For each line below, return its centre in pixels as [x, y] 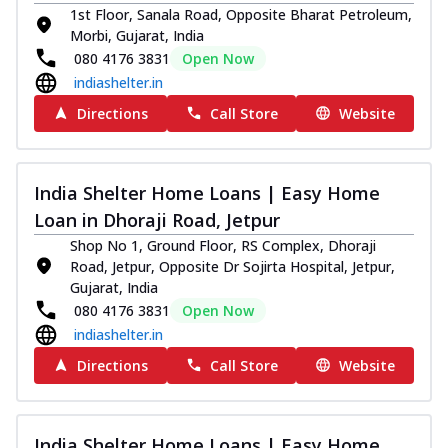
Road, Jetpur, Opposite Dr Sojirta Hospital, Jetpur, [232, 266]
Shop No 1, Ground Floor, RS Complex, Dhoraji [223, 245]
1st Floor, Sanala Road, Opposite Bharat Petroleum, [241, 14]
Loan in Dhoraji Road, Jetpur [157, 219]
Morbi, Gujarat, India [137, 35]
